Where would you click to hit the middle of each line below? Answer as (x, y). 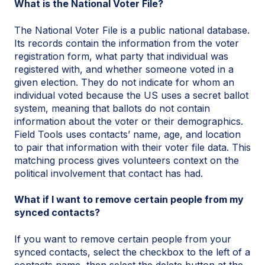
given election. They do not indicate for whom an (124, 82)
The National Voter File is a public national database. (132, 30)
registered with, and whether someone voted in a (124, 69)
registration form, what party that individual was (121, 56)
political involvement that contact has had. (109, 173)
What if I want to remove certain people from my (129, 200)
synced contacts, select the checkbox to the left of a (132, 252)
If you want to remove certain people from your (123, 239)
